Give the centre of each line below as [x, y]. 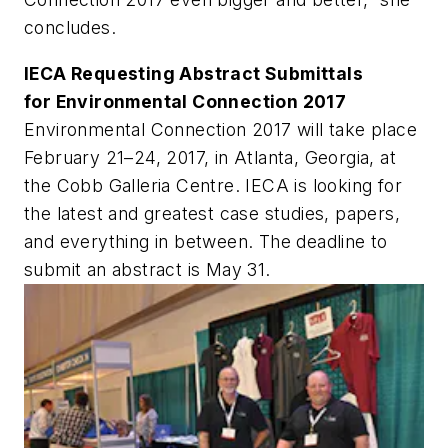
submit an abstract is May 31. [147, 269]
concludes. [70, 27]
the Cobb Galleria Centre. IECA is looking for [213, 185]
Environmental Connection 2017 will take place [220, 129]
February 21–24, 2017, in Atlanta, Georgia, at [210, 157]
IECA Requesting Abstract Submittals [193, 73]
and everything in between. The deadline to [206, 241]
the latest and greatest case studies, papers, [212, 213]
